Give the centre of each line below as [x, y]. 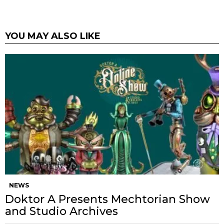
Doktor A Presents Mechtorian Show [107, 199]
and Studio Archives [61, 211]
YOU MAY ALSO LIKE [53, 36]
